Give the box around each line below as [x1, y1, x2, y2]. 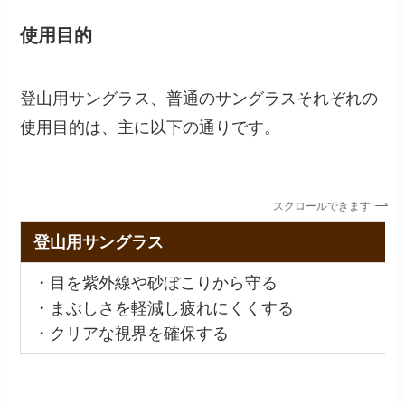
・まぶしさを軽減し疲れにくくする [33, 298, 294, 317]
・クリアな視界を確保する [33, 324, 229, 343]
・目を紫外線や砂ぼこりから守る [33, 273, 278, 292]
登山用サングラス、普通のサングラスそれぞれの [20, 89, 379, 108]
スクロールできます [265, 199, 363, 212]
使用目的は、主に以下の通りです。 [20, 118, 281, 137]
